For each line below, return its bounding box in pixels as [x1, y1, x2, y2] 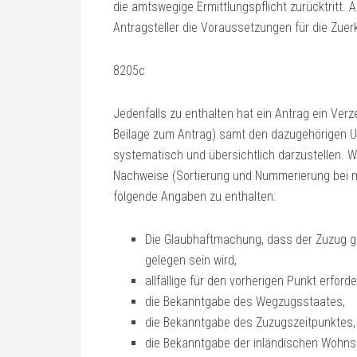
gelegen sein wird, [145, 253, 237, 268]
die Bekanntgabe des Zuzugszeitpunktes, [145, 315, 355, 330]
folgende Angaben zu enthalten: [113, 189, 276, 204]
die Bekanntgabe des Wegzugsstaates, [145, 294, 345, 309]
